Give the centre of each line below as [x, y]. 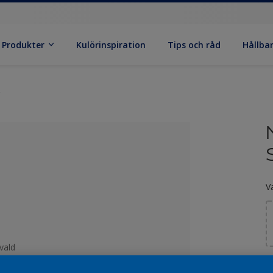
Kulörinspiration [111, 44]
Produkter [23, 44]
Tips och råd [194, 44]
